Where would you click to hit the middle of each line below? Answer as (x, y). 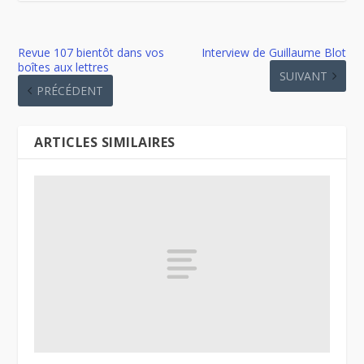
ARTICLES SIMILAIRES (105, 142)
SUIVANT (303, 76)
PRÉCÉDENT (70, 90)
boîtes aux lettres (64, 67)
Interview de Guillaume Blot (273, 52)
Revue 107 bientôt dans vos (91, 52)
